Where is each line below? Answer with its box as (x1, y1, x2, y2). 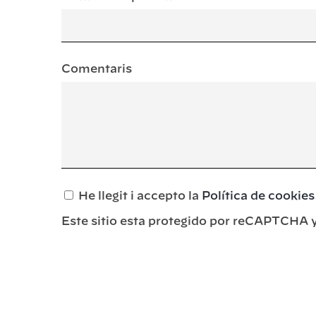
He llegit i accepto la (78, 190, 202, 202)
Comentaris (61, 63, 132, 75)
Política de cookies (202, 190, 315, 202)
